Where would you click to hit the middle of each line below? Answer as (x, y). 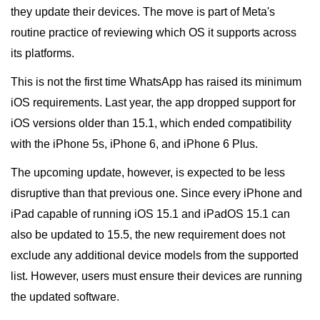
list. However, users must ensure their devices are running (156, 276)
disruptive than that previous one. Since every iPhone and (156, 194)
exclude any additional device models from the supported (155, 256)
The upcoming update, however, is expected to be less (148, 173)
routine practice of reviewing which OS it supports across (154, 33)
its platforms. (42, 54)
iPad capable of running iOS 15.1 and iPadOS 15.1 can (150, 214)
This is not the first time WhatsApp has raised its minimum (156, 82)
